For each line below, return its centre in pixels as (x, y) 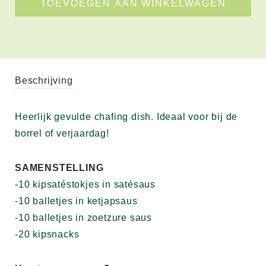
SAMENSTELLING (59, 168)
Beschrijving (44, 80)
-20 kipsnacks (47, 234)
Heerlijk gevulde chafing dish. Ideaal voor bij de (126, 117)
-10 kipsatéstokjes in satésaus (87, 184)
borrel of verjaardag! (64, 133)
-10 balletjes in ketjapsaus (78, 201)
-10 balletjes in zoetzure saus (85, 218)
